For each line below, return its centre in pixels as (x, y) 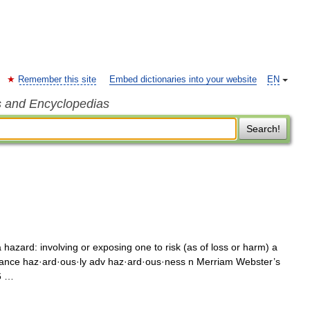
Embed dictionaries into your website (183, 80)
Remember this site (57, 80)
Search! (263, 129)
